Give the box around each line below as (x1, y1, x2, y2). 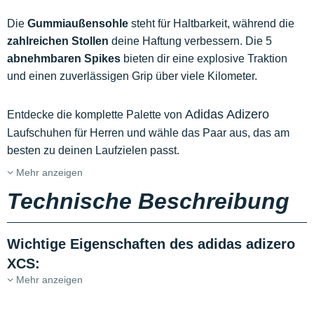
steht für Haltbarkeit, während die (128, 18, 294, 30)
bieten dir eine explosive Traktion (121, 53, 287, 65)
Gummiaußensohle (27, 18, 128, 30)
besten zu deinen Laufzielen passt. (7, 144, 179, 157)
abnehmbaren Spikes (7, 53, 121, 65)
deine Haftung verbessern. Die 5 (109, 35, 272, 48)
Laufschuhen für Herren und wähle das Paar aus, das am (7, 127, 289, 139)
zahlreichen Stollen (7, 35, 109, 48)
